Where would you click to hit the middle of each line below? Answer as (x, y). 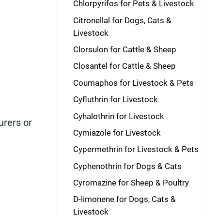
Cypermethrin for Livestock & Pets (136, 149)
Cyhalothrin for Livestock (118, 116)
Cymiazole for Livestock (117, 132)
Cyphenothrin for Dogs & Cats (127, 166)
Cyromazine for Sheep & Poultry (131, 183)
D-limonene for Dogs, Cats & (124, 199)
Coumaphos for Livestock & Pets (133, 83)
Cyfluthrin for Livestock (115, 100)
